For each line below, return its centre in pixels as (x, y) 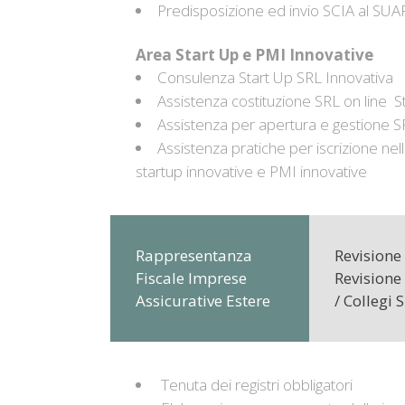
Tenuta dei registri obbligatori (255, 385)
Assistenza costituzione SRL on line (272, 101)
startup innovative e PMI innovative (251, 171)
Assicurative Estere (203, 301)
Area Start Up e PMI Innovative (254, 55)
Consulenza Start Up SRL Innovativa (275, 77)
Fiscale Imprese (191, 278)
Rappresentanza (194, 255)
